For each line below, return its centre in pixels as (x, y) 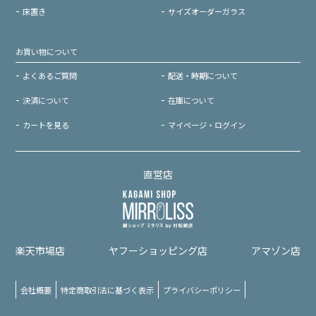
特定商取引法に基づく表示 (108, 290)
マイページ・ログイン (207, 124)
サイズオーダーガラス (207, 11)
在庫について (192, 100)
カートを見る (46, 124)
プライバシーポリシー (202, 290)
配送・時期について (203, 75)
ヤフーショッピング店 (158, 250)
